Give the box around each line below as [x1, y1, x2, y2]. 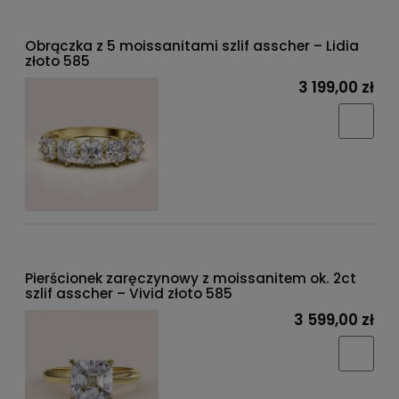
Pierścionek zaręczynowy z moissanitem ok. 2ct [25, 269, 356, 289]
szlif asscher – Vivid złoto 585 [25, 284, 232, 304]
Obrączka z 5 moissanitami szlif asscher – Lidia [25, 37, 359, 56]
